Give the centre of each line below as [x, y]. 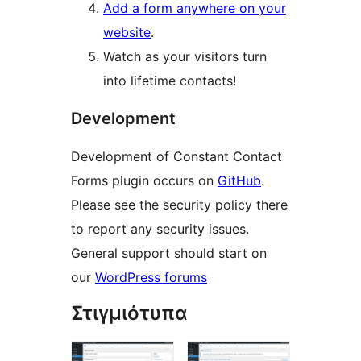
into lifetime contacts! [170, 80]
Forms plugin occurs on [144, 180]
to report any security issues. [160, 228]
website [127, 32]
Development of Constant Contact [176, 156]
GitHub [239, 180]
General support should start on [169, 253]
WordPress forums [151, 277]
